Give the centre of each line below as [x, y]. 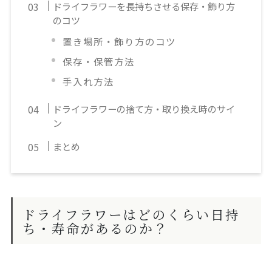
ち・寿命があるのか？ [95, 228]
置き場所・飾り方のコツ [120, 42]
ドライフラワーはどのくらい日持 [131, 214]
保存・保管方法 [99, 62]
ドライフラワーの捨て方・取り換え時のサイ [144, 109]
